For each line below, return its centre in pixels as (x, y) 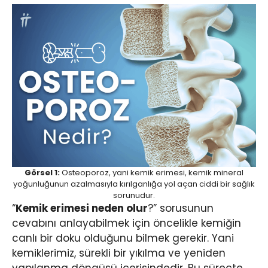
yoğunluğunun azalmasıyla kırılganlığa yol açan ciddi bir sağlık (134, 184)
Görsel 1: (42, 172)
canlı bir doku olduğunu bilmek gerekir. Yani (123, 238)
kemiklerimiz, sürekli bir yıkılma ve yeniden (119, 253)
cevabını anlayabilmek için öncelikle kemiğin (127, 223)
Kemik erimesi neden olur (82, 208)
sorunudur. (134, 195)
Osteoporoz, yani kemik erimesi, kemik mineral (152, 172)
